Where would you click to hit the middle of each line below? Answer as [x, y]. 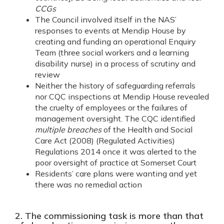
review [47, 74]
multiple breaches [69, 129]
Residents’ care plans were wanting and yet [116, 173]
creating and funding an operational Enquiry [115, 41]
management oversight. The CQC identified [115, 118]
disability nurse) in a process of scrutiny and [115, 63]
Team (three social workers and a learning [112, 52]
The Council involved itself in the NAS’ [106, 19]
